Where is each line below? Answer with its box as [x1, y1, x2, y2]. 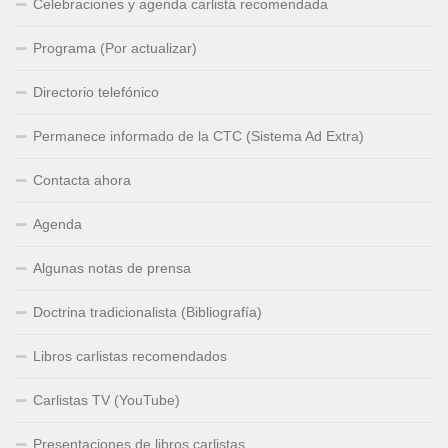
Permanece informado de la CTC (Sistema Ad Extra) [33, 127, 364, 144]
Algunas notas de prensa [33, 259, 191, 276]
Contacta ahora [33, 171, 131, 188]
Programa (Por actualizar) [33, 39, 197, 56]
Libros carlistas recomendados [33, 347, 227, 364]
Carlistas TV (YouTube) [33, 391, 180, 408]
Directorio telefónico [33, 83, 159, 100]
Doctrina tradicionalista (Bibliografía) [33, 303, 262, 320]
